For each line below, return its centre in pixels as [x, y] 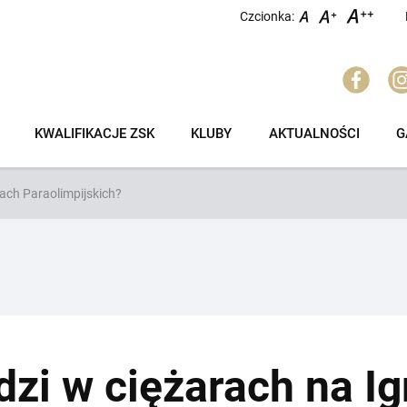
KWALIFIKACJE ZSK [95, 134]
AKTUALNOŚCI [314, 134]
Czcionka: [267, 16]
